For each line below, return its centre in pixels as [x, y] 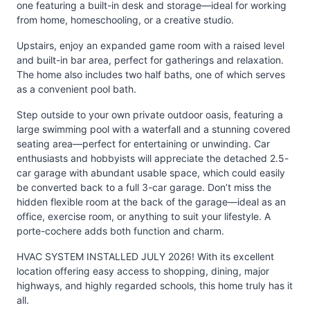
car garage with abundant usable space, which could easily [151, 173]
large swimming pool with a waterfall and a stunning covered [154, 129]
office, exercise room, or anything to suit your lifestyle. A [144, 216]
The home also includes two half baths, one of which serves [151, 74]
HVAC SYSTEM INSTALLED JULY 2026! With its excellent [145, 256]
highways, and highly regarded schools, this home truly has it [155, 285]
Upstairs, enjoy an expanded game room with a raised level [151, 45]
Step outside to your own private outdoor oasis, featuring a [150, 115]
